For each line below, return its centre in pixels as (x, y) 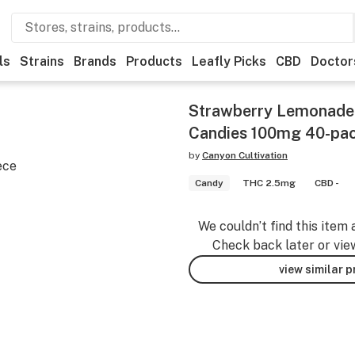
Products (154, 61)
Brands (95, 61)
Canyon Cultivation (245, 155)
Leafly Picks (229, 61)
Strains (42, 61)
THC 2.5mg (269, 183)
